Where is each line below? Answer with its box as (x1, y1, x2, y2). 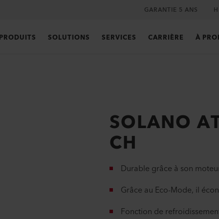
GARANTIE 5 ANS (144, 4, 198, 15)
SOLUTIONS (47, 32, 90, 43)
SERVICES (101, 32, 136, 43)
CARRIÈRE (148, 32, 184, 43)
